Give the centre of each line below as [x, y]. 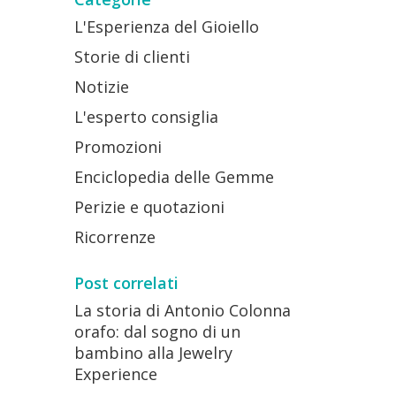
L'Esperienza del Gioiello [166, 27]
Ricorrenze [114, 237]
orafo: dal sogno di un [157, 331]
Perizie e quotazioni [149, 207]
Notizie [101, 87]
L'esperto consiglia [146, 117]
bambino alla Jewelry [153, 353]
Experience [115, 374]
